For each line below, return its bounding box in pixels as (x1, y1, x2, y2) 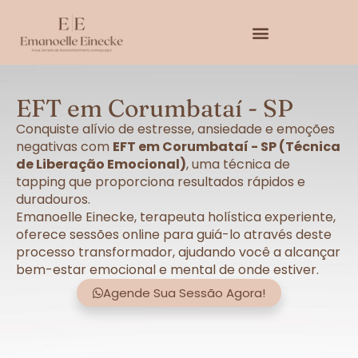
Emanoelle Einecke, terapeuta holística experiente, (16, 208, 336, 227)
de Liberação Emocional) (16, 155, 186, 174)
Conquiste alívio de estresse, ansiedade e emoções (16, 120, 335, 139)
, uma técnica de (186, 155, 290, 174)
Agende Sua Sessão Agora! (103, 284, 265, 302)
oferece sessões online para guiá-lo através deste (16, 225, 332, 245)
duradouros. (16, 190, 90, 209)
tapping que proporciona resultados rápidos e (16, 173, 305, 192)
